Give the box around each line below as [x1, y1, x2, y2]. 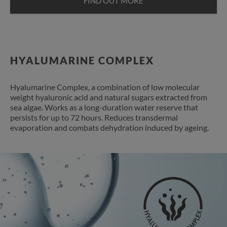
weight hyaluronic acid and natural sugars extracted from [10, 92, 207, 102]
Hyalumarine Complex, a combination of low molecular [10, 82, 200, 92]
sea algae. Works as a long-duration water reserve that [10, 102, 198, 112]
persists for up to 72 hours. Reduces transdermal [10, 112, 178, 122]
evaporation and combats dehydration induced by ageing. [10, 122, 210, 132]
